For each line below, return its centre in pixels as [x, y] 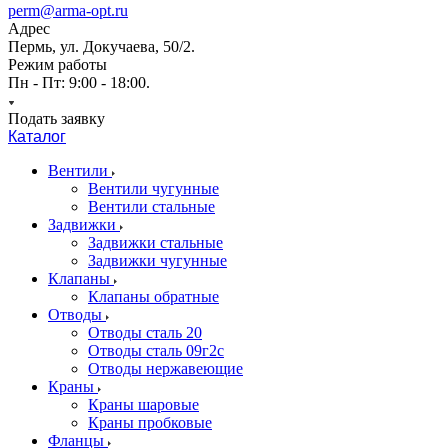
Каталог [37, 136]
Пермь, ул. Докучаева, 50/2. [101, 46]
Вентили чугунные [153, 188]
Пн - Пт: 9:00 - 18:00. [79, 82]
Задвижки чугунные [157, 260]
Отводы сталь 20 [145, 332]
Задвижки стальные [155, 242]
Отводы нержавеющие [165, 368]
